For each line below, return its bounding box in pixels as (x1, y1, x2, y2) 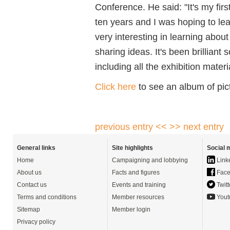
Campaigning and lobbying (112, 157, 188, 164)
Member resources (112, 194, 164, 201)
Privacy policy (17, 218, 55, 225)
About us (17, 169, 42, 176)
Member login (112, 206, 150, 213)
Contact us (17, 181, 47, 188)
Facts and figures (112, 169, 160, 176)
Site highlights (112, 144, 153, 151)
